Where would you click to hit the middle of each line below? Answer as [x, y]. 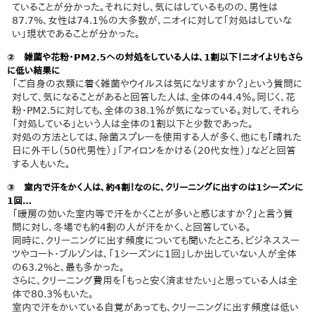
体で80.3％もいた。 [53, 294]
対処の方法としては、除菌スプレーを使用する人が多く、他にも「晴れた [157, 137]
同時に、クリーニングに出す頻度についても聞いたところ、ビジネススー [156, 240]
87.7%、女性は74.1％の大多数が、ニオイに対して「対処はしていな [152, 20]
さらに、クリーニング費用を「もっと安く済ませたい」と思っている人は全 [155, 281]
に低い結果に [33, 70]
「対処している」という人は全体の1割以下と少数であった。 [133, 123]
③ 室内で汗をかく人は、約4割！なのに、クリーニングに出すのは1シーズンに [155, 187]
